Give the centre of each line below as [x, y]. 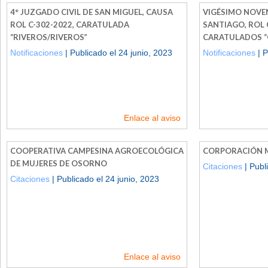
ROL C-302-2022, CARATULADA [70, 24]
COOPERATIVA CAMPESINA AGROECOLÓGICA [97, 150]
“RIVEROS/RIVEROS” [49, 37]
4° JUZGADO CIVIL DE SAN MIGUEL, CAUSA [92, 12]
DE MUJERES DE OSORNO [59, 163]
